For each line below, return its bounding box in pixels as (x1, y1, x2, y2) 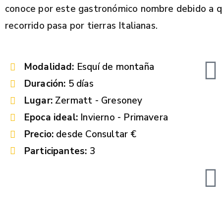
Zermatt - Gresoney (55, 94, 143, 108)
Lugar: (24, 94, 55, 108)
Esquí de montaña (74, 60, 154, 74)
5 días (65, 77, 94, 91)
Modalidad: (24, 60, 74, 74)
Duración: (24, 77, 66, 91)
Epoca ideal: (24, 111, 81, 124)
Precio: (24, 128, 56, 141)
